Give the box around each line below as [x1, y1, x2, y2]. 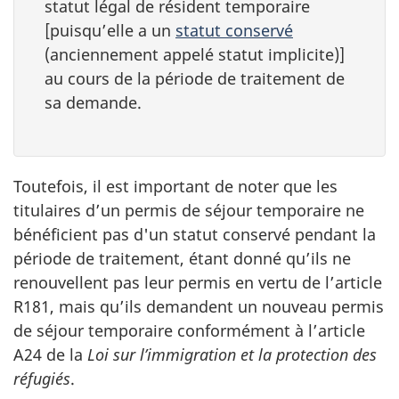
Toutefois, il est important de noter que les [13, 175, 338, 197]
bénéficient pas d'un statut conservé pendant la [13, 223, 376, 245]
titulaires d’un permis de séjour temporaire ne [13, 199, 364, 221]
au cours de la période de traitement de [45, 68, 345, 89]
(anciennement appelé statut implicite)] [45, 44, 345, 65]
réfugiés [13, 367, 70, 389]
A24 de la [13, 343, 87, 365]
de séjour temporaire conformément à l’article [13, 319, 365, 341]
